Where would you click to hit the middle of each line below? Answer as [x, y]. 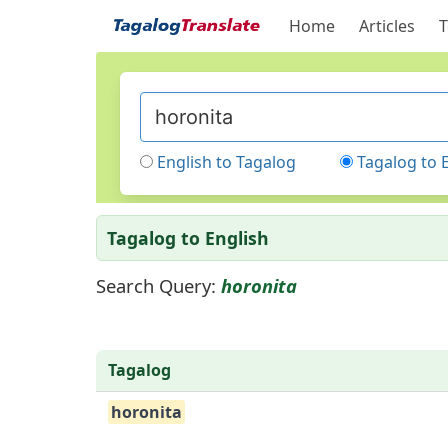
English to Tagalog [226, 162]
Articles [386, 26]
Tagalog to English [188, 238]
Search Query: [156, 285]
